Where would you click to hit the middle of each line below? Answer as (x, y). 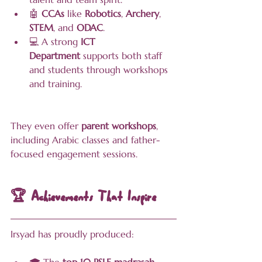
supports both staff (123, 56)
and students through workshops (100, 70)
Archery (142, 14)
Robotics (103, 14)
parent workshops (119, 126)
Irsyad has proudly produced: (72, 234)
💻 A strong (55, 42)
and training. (56, 84)
